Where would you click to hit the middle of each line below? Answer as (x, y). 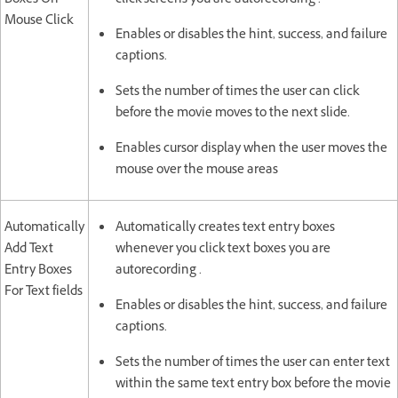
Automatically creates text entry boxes (225, 228)
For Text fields (44, 292)
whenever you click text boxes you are (223, 250)
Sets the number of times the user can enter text (253, 363)
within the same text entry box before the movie (253, 385)
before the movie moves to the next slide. (233, 114)
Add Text (29, 250)
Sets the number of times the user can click (237, 92)
